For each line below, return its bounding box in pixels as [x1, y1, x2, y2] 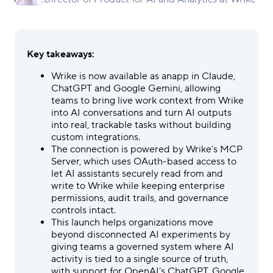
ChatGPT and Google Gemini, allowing [51, 82, 221, 94]
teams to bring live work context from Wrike [51, 94, 244, 107]
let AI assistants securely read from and [51, 168, 223, 180]
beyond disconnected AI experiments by [51, 229, 230, 241]
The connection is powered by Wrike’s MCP [51, 143, 243, 155]
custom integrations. [51, 131, 140, 143]
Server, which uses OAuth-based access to [51, 155, 236, 168]
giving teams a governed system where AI [51, 241, 234, 253]
